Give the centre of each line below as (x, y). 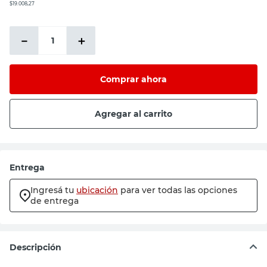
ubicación (97, 190)
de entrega (55, 201)
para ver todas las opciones (179, 190)
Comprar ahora (133, 79)
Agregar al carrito (133, 114)
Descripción (35, 247)
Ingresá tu (52, 190)
